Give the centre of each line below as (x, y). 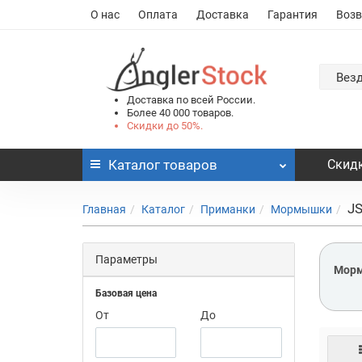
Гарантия (293, 15)
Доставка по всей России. (191, 99)
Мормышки (301, 209)
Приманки (228, 209)
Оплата (158, 15)
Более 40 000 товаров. (180, 112)
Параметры (126, 259)
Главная (104, 209)
